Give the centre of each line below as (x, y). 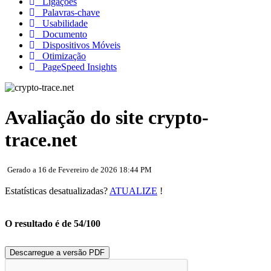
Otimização (60, 56)
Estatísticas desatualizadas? (57, 191)
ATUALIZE (133, 191)
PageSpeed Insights (76, 67)
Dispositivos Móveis (78, 45)
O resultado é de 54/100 (53, 224)
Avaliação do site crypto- (107, 117)
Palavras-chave (67, 13)
